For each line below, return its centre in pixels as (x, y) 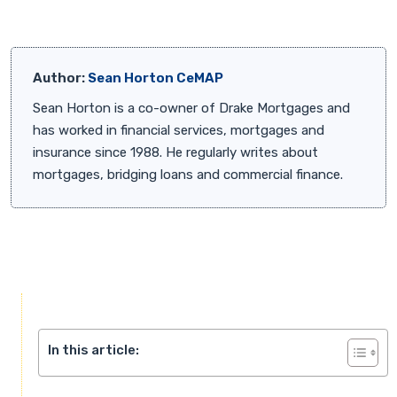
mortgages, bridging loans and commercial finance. (188, 174)
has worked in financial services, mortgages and (179, 130)
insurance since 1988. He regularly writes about (175, 152)
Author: (60, 78)
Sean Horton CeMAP (156, 78)
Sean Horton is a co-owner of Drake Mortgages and (191, 108)
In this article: (93, 350)
